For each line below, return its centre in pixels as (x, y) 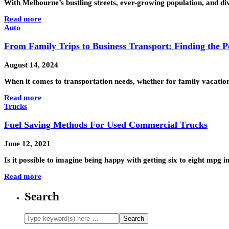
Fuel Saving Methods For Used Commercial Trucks (106, 125)
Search (42, 197)
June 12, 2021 (27, 143)
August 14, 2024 (31, 65)
